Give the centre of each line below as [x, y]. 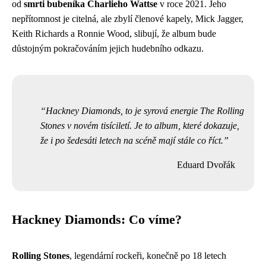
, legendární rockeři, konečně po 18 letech [148, 255]
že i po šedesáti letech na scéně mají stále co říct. [132, 140]
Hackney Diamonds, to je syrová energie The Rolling [145, 110]
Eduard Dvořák [206, 164]
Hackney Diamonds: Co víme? [97, 219]
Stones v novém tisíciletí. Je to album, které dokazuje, [140, 125]
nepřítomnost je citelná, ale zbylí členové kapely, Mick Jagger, [128, 18]
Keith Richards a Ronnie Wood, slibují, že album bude [114, 33]
